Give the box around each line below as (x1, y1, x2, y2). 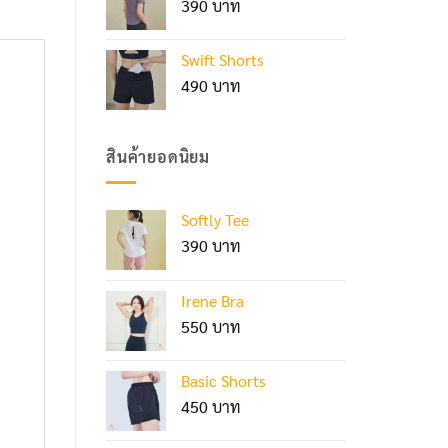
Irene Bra (181, 289, 244, 311)
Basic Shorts (181, 369, 266, 391)
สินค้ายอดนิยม (106, 146, 210, 168)
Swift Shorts (181, 49, 264, 71)
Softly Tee (181, 208, 249, 230)
